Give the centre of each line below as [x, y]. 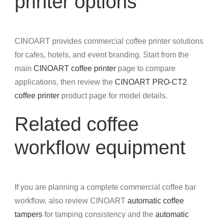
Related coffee [77, 124]
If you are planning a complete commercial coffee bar [105, 187]
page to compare [146, 69]
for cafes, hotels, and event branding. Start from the [102, 55]
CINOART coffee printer [75, 69]
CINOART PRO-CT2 [151, 82]
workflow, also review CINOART [71, 201]
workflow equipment [100, 148]
